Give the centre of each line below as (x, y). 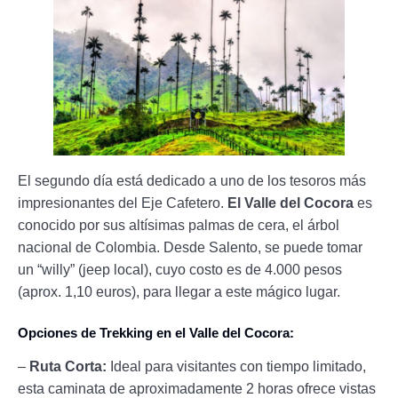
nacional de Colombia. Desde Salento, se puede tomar (190, 248)
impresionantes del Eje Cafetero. (123, 203)
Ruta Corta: (68, 367)
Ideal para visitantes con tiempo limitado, (236, 367)
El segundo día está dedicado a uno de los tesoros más (192, 181)
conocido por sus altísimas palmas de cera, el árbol (179, 226)
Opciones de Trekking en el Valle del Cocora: (156, 333)
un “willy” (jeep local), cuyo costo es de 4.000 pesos (180, 270)
